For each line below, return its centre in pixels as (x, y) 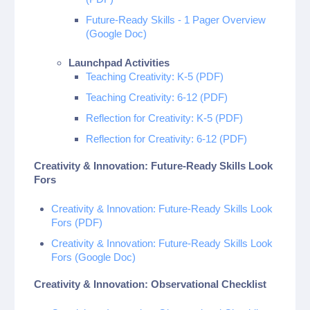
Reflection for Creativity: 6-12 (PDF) (166, 139)
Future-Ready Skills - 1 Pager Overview (176, 19)
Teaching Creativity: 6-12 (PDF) (157, 97)
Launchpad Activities (119, 63)
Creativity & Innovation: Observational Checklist (150, 284)
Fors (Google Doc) (93, 257)
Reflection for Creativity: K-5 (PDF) (164, 118)
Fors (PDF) (77, 222)
